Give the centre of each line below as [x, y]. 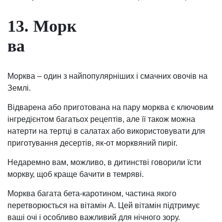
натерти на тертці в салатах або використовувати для [106, 131]
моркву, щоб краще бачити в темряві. [76, 174]
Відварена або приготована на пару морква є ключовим [111, 107]
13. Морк [42, 26]
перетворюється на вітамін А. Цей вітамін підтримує [104, 205]
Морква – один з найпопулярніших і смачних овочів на [108, 76]
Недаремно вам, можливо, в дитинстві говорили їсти [104, 162]
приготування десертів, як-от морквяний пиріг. [92, 143]
